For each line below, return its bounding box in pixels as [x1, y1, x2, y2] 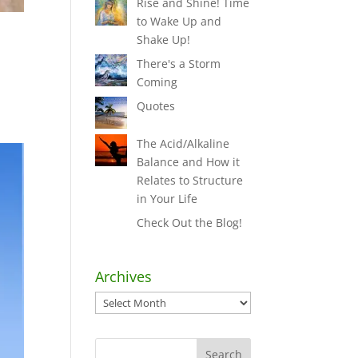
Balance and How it [136, 154, 240, 170]
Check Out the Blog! [136, 215, 242, 231]
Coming [136, 74, 177, 90]
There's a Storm [136, 56, 221, 72]
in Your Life [136, 191, 197, 207]
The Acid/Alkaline [136, 136, 229, 152]
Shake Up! [136, 32, 190, 48]
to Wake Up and [136, 14, 221, 30]
